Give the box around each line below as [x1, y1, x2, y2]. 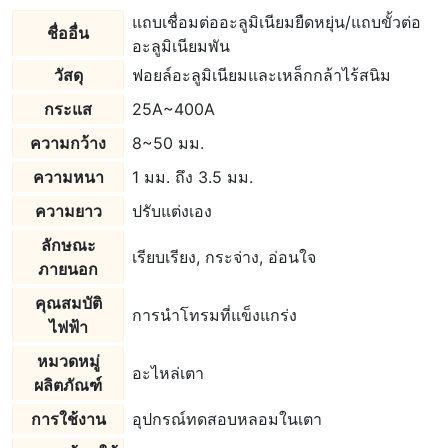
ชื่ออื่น [47, 23, 89, 43]
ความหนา [32, 167, 104, 187]
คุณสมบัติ [34, 293, 102, 313]
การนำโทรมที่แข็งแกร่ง [132, 305, 297, 325]
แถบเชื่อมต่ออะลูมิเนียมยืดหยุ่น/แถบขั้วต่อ [132, 12, 421, 32]
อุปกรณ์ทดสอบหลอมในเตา [132, 409, 322, 429]
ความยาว [34, 201, 102, 221]
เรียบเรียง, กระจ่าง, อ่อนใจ [132, 247, 316, 267]
